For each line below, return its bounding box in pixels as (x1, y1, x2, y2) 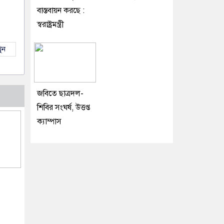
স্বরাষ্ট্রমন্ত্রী (37, 19, 64, 29)
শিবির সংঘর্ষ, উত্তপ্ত (37, 102, 90, 112)
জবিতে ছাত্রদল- (37, 88, 83, 98)
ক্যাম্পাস (37, 116, 61, 126)
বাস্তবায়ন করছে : (37, 5, 84, 15)
